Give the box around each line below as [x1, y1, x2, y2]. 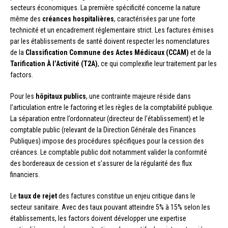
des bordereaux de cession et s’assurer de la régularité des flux [10, 159, 192, 167]
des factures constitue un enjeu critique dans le [57, 191, 195, 200]
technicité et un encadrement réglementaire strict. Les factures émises [10, 25, 214, 34]
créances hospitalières [42, 14, 114, 23]
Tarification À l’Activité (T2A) [10, 59, 98, 68]
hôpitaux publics [36, 92, 86, 100]
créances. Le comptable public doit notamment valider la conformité [10, 148, 207, 156]
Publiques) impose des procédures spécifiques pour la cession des [10, 136, 204, 145]
